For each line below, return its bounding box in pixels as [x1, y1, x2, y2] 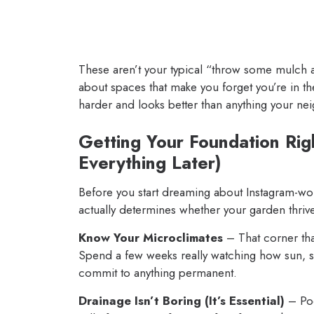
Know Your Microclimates [78, 228, 223, 246]
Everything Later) [78, 149, 221, 175]
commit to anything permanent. [78, 264, 237, 281]
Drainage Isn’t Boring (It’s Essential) [78, 292, 285, 309]
